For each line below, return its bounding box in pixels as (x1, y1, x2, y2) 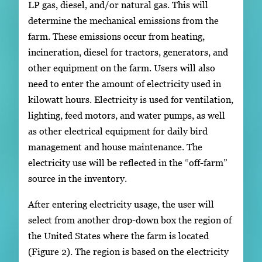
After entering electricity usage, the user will (28, 198, 214, 209)
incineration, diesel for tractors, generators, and (28, 47, 228, 58)
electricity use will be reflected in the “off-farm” (28, 157, 227, 168)
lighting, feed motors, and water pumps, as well (28, 110, 225, 121)
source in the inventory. (28, 173, 127, 184)
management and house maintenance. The (28, 142, 202, 153)
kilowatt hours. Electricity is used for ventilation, (28, 94, 233, 105)
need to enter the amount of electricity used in (28, 78, 221, 89)
